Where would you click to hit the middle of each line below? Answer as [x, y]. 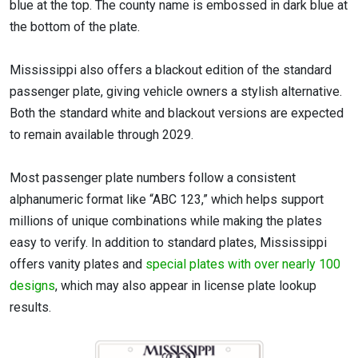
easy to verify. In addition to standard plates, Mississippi [168, 243]
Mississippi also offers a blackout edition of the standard [171, 70]
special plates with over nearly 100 [243, 265]
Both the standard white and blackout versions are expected [177, 113]
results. [30, 308]
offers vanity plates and [78, 265]
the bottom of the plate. [75, 26]
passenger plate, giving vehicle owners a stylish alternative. [176, 92]
